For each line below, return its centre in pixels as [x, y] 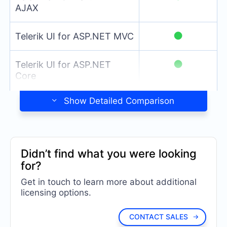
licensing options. [56, 192]
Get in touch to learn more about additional [109, 182]
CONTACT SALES [159, 217]
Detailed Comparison [132, 101]
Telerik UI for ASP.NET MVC [74, 36]
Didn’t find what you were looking [109, 153]
